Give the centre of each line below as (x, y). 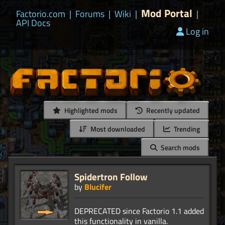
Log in (197, 31)
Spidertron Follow (111, 177)
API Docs (33, 23)
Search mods (180, 148)
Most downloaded (117, 129)
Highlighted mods (90, 110)
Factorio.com (41, 14)
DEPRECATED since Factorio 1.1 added (139, 211)
